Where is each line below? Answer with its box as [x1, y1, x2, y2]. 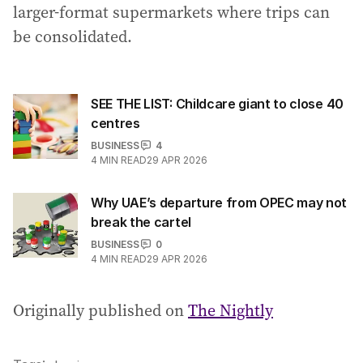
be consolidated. [13, 24, 132, 48]
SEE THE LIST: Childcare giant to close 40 [91, 95, 344, 112]
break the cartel [91, 213, 191, 230]
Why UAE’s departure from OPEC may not [91, 194, 348, 211]
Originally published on [13, 298, 188, 322]
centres [91, 114, 140, 131]
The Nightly [188, 298, 273, 322]
